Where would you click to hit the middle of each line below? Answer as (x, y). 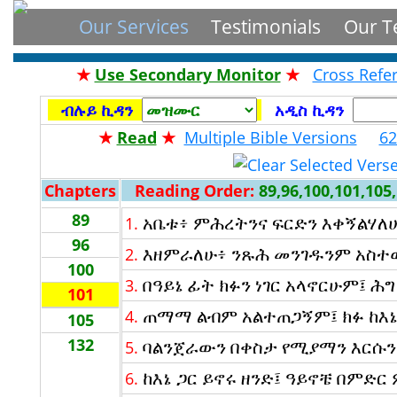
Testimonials (266, 26)
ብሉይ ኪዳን (97, 110)
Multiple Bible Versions (270, 137)
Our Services (133, 26)
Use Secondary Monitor (187, 74)
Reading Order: (195, 191)
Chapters (80, 191)
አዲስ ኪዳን (310, 110)
